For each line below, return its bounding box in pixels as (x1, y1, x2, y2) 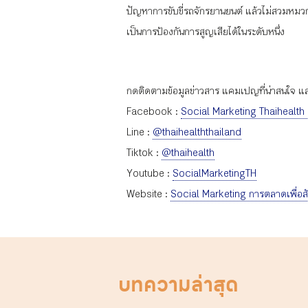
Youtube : (126, 166, 173, 180)
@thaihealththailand (153, 125, 241, 139)
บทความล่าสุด (118, 269, 239, 300)
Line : (126, 125, 153, 139)
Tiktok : (126, 146, 162, 159)
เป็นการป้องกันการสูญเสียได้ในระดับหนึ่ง (126, 25, 285, 38)
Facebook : (126, 104, 181, 118)
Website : (126, 187, 170, 201)
